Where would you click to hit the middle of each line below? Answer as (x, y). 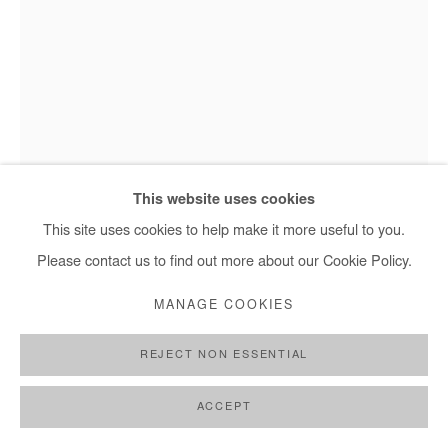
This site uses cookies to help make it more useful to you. (224, 231)
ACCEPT (224, 407)
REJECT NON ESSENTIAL (224, 355)
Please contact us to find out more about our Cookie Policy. (224, 262)
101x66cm (53, 432)
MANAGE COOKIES (224, 305)
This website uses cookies (224, 200)
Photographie (63, 401)
